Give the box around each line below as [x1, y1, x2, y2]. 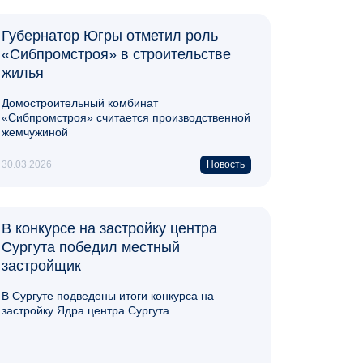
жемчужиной [2, 125, 68, 139]
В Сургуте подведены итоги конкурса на [2, 288, 214, 302]
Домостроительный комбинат [2, 96, 158, 109]
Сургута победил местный [2, 238, 180, 255]
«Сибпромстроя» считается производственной [2, 110, 250, 124]
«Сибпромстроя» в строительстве [2, 45, 231, 62]
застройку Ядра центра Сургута [2, 303, 169, 317]
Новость [207, 158, 245, 170]
